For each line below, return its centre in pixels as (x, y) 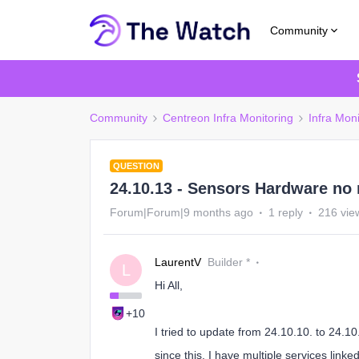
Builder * (229, 262)
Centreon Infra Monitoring (228, 118)
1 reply (286, 212)
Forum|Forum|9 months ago (182, 212)
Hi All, (169, 285)
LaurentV (178, 262)
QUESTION (136, 166)
